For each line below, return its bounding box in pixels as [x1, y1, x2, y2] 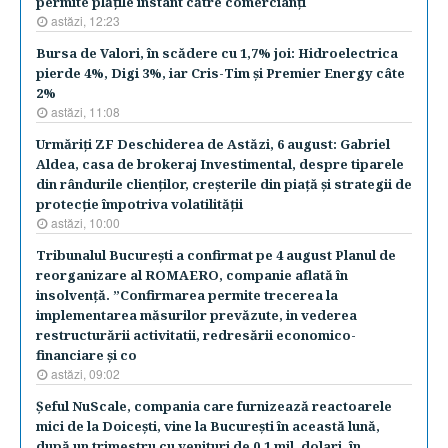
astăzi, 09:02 [51, 365, 120, 382]
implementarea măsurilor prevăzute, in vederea [36, 306, 357, 324]
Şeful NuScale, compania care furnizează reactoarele [36, 397, 392, 415]
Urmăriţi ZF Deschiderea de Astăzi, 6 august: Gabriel [36, 135, 390, 153]
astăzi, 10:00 [51, 214, 120, 231]
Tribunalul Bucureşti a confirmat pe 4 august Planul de [36, 246, 396, 264]
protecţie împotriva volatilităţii [36, 195, 243, 213]
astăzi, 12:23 [51, 12, 120, 29]
